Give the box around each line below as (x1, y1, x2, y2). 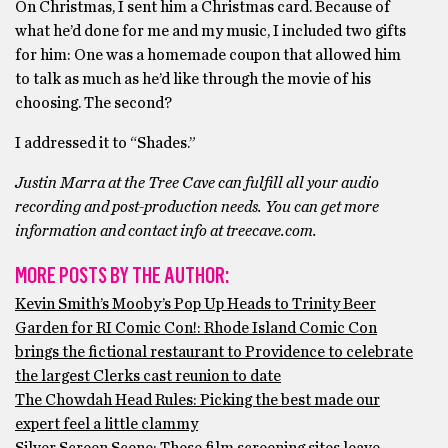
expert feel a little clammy (15, 416, 198, 432)
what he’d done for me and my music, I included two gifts (15, 23, 406, 39)
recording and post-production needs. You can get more (15, 199, 379, 215)
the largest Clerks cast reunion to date (15, 368, 281, 384)
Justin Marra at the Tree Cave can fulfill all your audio (15, 175, 379, 191)
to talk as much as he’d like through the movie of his (15, 71, 371, 87)
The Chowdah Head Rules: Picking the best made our (15, 392, 380, 408)
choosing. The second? (15, 95, 172, 111)
